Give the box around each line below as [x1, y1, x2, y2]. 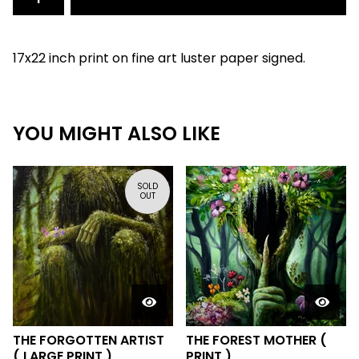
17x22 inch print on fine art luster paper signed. [13, 49, 305, 68]
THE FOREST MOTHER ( [186, 331, 327, 350]
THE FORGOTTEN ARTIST [13, 331, 164, 350]
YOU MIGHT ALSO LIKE [13, 120, 220, 147]
